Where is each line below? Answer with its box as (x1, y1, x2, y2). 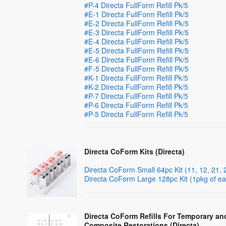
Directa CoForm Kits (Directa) (84, 146, 185, 156)
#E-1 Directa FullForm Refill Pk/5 (84, 9, 189, 19)
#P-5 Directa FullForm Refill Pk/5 (84, 109, 189, 119)
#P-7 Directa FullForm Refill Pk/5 (84, 91, 189, 101)
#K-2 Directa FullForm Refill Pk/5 (84, 82, 189, 92)
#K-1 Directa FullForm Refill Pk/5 (84, 73, 189, 83)
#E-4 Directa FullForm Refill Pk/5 (84, 36, 189, 46)
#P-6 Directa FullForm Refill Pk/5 (84, 100, 189, 110)
